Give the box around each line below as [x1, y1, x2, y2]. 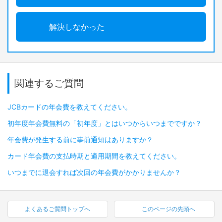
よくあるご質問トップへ [25, 205, 91, 213]
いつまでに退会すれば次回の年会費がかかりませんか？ [7, 167, 181, 176]
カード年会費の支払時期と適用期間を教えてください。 [7, 151, 181, 160]
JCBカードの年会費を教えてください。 [7, 102, 132, 111]
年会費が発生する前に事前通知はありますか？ [7, 135, 153, 144]
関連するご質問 [14, 77, 84, 89]
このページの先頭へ [141, 205, 195, 213]
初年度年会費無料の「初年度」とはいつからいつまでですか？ [7, 118, 202, 127]
